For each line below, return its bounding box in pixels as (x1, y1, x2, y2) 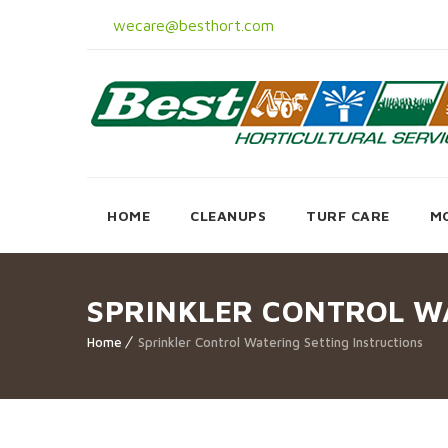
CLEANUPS (190, 207, 266, 224)
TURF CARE (306, 207, 390, 224)
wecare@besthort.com (108, 16, 274, 34)
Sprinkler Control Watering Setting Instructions (138, 334, 423, 350)
